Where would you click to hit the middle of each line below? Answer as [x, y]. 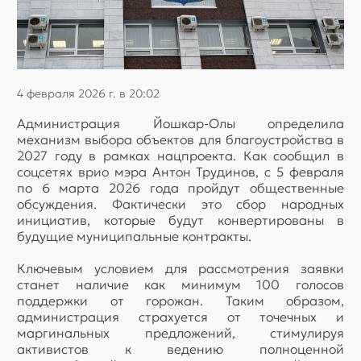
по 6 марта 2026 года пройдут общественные [180, 187]
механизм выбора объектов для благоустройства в [180, 139]
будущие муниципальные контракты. [134, 236]
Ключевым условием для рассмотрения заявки [180, 268]
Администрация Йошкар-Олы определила [180, 123]
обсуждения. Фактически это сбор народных [180, 203]
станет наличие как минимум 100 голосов [180, 284]
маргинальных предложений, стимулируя [180, 332]
